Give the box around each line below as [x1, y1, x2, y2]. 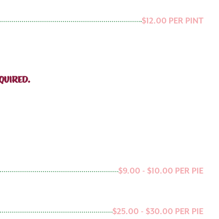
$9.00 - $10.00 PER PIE [118, 167, 203, 176]
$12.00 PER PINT [142, 17, 203, 26]
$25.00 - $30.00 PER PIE [112, 207, 203, 217]
